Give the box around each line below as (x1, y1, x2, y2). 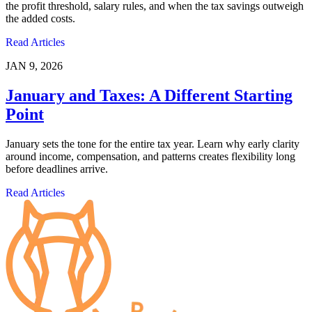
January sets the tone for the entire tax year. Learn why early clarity (6, 138, 299, 150)
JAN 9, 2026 (6, 60, 63, 72)
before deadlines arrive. (6, 163, 108, 175)
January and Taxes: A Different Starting (6, 86, 292, 105)
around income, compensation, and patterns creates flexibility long (6, 150, 295, 163)
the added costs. (6, 13, 75, 25)
